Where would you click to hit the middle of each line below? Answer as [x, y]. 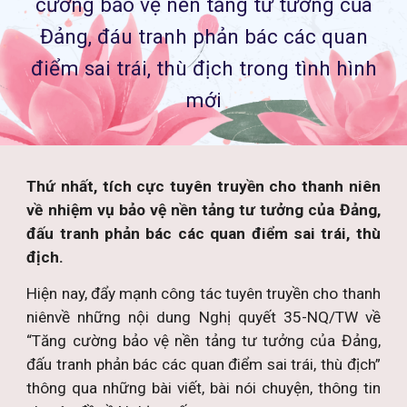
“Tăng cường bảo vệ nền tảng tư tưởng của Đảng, [203, 341]
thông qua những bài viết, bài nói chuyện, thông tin [203, 388]
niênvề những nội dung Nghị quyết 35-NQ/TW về [203, 317]
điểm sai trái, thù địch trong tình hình [203, 69]
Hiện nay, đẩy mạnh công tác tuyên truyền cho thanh [203, 293]
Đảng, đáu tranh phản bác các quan [203, 37]
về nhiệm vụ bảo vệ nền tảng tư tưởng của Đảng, [203, 210]
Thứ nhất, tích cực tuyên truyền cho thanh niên [203, 186]
